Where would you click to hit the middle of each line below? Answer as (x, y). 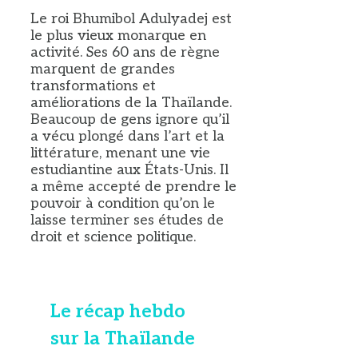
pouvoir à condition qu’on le (123, 203)
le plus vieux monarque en (118, 35)
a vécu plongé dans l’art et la (127, 136)
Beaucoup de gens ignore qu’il (130, 119)
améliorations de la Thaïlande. (131, 102)
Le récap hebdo (118, 311)
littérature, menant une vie (120, 153)
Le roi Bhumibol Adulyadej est (131, 18)
